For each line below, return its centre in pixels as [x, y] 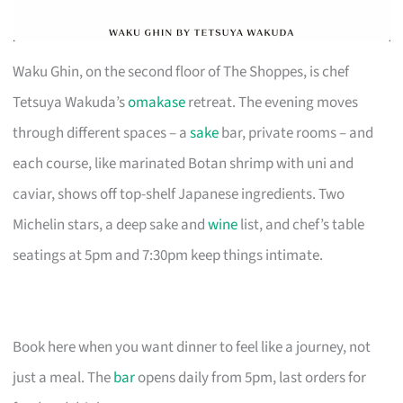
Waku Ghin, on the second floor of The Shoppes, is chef [181, 72]
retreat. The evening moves [272, 102]
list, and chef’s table [301, 224]
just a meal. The [63, 377]
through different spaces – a [102, 133]
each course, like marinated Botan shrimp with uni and [184, 163]
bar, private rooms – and [296, 133]
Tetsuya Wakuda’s [71, 102]
